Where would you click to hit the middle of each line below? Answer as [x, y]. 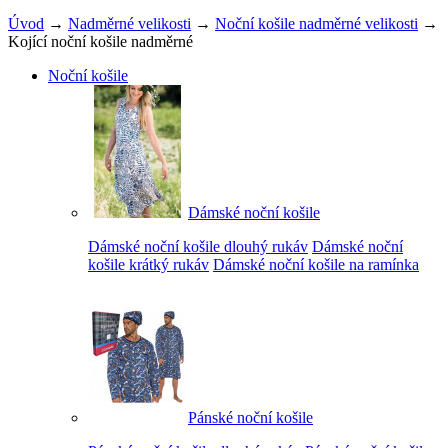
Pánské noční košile [250, 417]
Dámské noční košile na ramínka [316, 264]
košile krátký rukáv [148, 264]
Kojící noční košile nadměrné [100, 41]
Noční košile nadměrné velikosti [316, 23]
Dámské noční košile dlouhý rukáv [198, 246]
